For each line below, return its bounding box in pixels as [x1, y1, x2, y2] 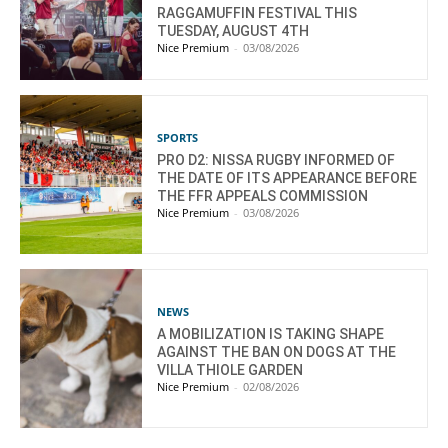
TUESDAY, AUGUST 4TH [157, 22, 310, 39]
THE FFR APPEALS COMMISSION [157, 188, 369, 205]
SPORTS [157, 130, 199, 146]
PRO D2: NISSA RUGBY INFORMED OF [157, 152, 396, 169]
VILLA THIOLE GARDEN [157, 362, 304, 379]
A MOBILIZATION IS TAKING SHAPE [157, 326, 385, 343]
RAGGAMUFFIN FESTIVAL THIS [157, 4, 358, 21]
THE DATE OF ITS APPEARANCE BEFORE [157, 170, 418, 187]
